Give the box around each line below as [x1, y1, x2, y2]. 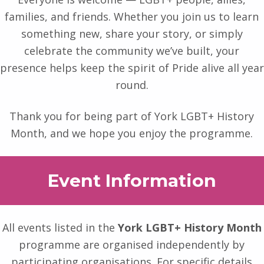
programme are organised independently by [19, 237, 245, 252]
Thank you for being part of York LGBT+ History [9, 108, 255, 123]
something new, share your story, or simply [21, 26, 243, 41]
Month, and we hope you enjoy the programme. [11, 126, 253, 140]
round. [115, 77, 148, 92]
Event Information [47, 169, 216, 192]
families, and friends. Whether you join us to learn [5, 9, 259, 24]
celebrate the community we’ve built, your [24, 43, 240, 58]
